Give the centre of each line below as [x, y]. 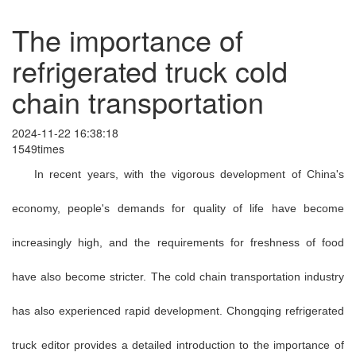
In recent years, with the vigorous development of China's [189, 174]
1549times [38, 148]
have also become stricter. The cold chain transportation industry [178, 276]
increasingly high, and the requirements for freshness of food [178, 242]
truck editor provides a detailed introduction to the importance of [178, 344]
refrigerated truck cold [150, 70]
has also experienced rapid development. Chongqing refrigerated [178, 310]
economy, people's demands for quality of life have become [178, 208]
